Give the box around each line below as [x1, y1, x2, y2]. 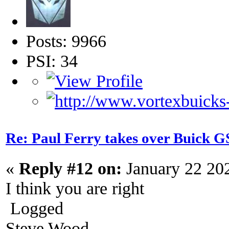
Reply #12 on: [19, 158, 122, 178]
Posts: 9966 [26, 31, 106, 51]
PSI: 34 [26, 51, 78, 71]
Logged [6, 198, 63, 218]
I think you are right [6, 178, 144, 198]
